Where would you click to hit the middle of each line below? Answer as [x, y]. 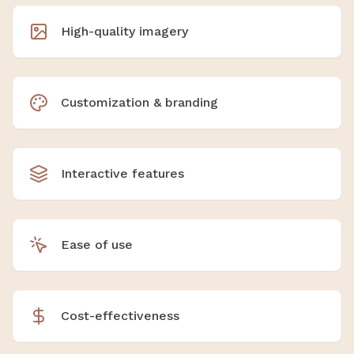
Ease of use [97, 244]
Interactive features [122, 173]
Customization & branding [139, 102]
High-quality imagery [124, 31]
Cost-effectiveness [120, 315]
